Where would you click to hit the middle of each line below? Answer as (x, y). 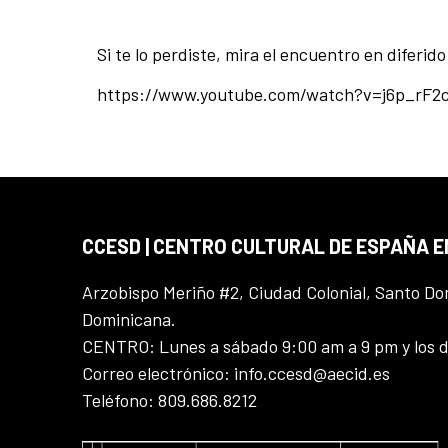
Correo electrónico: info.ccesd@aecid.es (236, 373)
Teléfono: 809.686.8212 (169, 400)
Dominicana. (129, 319)
